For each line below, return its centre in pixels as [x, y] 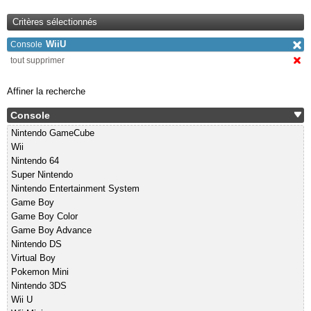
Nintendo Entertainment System [75, 188]
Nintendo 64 [35, 161]
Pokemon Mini [40, 272]
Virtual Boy [33, 258]
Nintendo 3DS [39, 286]
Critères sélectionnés [55, 22]
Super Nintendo [42, 175]
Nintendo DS [36, 244]
